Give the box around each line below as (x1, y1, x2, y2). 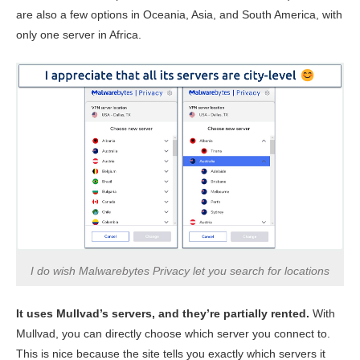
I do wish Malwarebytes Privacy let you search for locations (31, 264, 329, 278)
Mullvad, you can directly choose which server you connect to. (16, 327, 330, 341)
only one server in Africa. (16, 27, 141, 41)
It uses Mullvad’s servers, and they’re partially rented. (16, 307, 309, 321)
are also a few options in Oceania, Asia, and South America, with (16, 7, 342, 21)
